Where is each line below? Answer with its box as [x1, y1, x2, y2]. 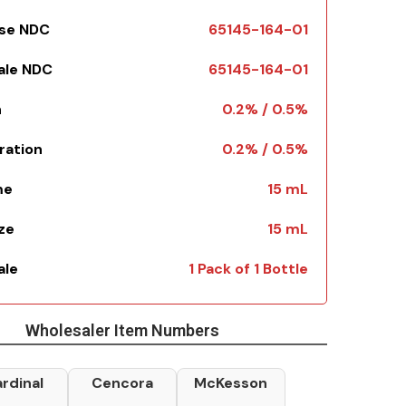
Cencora [91, 373, 153, 392]
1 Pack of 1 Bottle [188, 259, 308, 278]
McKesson [194, 373, 267, 392]
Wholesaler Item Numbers [24, 321, 219, 340]
